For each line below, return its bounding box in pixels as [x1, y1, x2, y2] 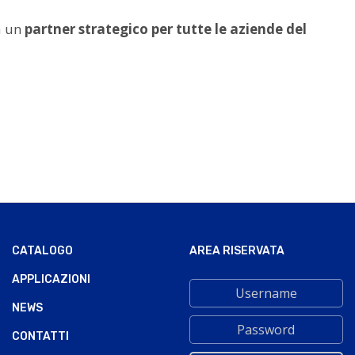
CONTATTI [11, 329, 69, 343]
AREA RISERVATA [189, 243, 284, 258]
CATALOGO [11, 243, 73, 258]
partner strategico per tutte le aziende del [25, 20, 307, 39]
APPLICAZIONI [11, 272, 90, 286]
